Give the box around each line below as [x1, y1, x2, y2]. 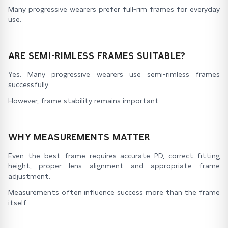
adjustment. [8, 172, 50, 180]
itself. [8, 198, 28, 207]
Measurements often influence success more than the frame [8, 188, 220, 196]
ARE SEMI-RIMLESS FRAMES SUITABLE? [8, 50, 186, 61]
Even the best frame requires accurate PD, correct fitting [8, 152, 220, 160]
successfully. [8, 80, 49, 89]
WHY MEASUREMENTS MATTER [8, 132, 150, 142]
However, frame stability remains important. [8, 97, 160, 105]
